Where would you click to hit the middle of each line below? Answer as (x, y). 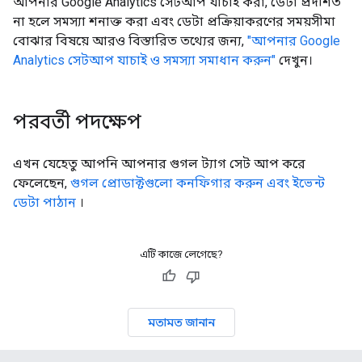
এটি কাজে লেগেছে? (181, 254)
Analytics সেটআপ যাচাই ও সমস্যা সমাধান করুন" (144, 60)
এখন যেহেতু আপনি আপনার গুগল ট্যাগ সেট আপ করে (159, 164)
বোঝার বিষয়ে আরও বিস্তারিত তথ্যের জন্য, (130, 41)
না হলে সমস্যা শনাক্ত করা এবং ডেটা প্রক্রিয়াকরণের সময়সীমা (174, 21)
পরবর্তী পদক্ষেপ (77, 122)
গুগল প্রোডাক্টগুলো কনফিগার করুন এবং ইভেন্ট (198, 183)
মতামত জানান (181, 322)
